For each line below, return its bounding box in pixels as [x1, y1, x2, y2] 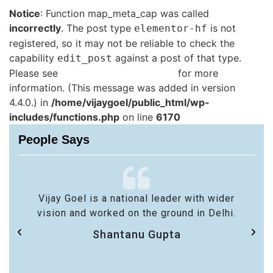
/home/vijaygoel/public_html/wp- [51, 96, 210, 108]
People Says [18, 132, 90, 146]
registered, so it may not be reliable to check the [9, 37, 235, 49]
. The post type [61, 21, 134, 34]
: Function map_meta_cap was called [40, 7, 209, 19]
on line [119, 110, 156, 123]
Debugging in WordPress [61, 66, 175, 79]
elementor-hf [134, 22, 207, 34]
